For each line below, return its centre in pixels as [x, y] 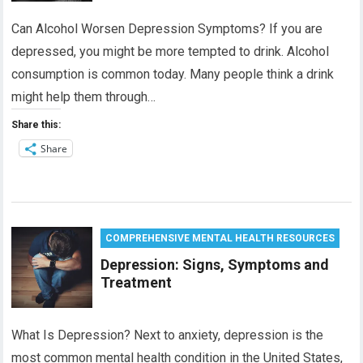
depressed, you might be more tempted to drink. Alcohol [171, 51]
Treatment [137, 282]
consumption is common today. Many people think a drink [173, 74]
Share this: [36, 125]
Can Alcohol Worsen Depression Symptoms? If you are [167, 29]
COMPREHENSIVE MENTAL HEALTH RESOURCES [220, 238]
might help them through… [84, 97]
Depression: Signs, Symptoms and [215, 265]
